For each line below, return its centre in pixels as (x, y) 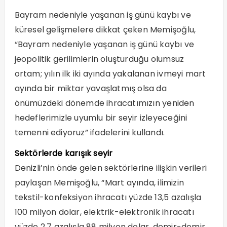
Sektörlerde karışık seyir (64, 154)
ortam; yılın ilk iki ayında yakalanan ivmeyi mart (110, 74)
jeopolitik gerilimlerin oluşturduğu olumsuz (99, 59)
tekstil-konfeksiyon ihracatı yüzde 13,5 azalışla (108, 198)
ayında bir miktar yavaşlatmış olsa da (90, 89)
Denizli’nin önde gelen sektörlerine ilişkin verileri (110, 168)
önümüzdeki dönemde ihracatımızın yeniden (104, 103)
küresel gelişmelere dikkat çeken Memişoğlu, (105, 30)
